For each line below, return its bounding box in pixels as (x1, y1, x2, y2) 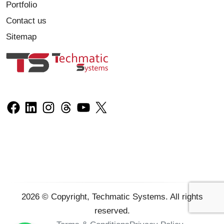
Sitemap (6, 32, 36, 42)
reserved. (94, 206, 130, 216)
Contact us (6, 16, 46, 26)
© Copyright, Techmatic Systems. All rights (39, 192, 203, 202)
